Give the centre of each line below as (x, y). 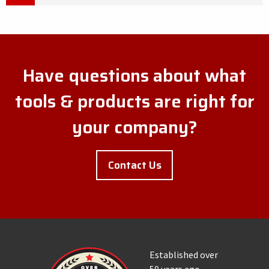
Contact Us (134, 165)
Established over (184, 255)
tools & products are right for (134, 101)
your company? (134, 127)
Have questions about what (134, 76)
